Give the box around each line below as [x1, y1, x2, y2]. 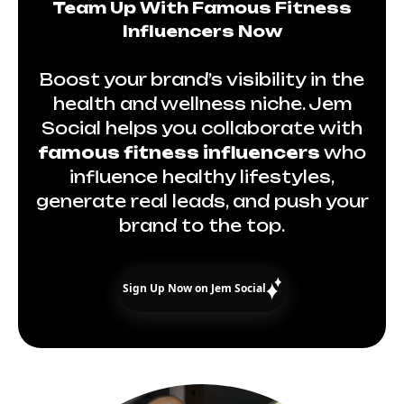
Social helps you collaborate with [41, 118, 363, 139]
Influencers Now [122, 22, 282, 41]
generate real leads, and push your [35, 191, 369, 212]
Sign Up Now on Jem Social [122, 280, 266, 297]
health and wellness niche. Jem [52, 94, 352, 115]
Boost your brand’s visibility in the [40, 69, 364, 90]
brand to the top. [119, 216, 285, 236]
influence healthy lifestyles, [69, 167, 335, 188]
